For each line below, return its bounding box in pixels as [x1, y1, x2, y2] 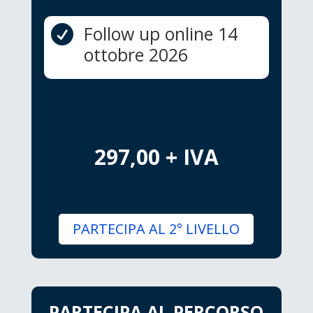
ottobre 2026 [83, 43, 188, 67]
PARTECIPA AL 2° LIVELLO [73, 219, 240, 239]
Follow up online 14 [83, 22, 238, 46]
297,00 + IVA [94, 143, 219, 172]
